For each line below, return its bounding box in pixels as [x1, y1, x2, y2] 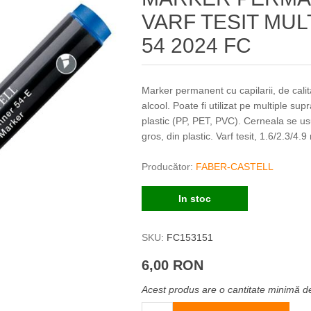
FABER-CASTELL [196, 161, 274, 172]
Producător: [142, 161, 194, 172]
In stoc [178, 193, 212, 204]
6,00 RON [142, 258, 204, 274]
